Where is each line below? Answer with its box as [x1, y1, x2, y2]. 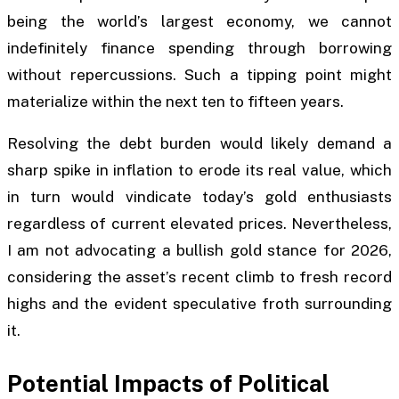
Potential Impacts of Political [7, 369, 330, 397]
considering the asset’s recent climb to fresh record [7, 268, 392, 287]
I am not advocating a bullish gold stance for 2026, [7, 241, 392, 260]
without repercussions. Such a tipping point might [7, 65, 392, 84]
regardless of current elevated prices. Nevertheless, [7, 215, 392, 233]
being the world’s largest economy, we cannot [7, 12, 392, 30]
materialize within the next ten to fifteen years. [7, 92, 344, 110]
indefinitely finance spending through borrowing [7, 38, 392, 57]
